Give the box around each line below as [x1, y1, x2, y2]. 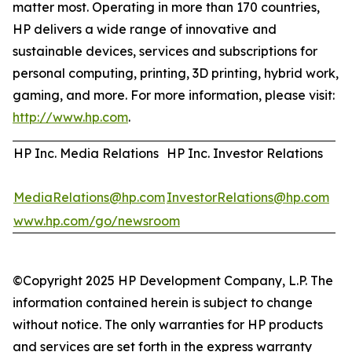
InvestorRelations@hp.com [167, 189, 329, 205]
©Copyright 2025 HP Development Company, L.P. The [13, 273, 333, 288]
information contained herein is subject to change [13, 295, 313, 310]
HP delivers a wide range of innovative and [13, 21, 277, 37]
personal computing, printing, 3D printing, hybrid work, [13, 65, 339, 81]
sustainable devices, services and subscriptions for [13, 43, 317, 59]
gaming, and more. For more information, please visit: [13, 87, 335, 103]
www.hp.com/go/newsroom [13, 213, 180, 229]
